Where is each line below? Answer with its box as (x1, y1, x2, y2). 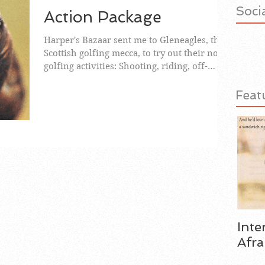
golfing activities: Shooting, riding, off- (44, 61, 208, 72)
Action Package (44, 8, 161, 26)
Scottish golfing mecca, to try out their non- (44, 48, 227, 59)
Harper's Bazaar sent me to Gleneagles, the (44, 35, 224, 46)
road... (44, 74, 70, 85)
